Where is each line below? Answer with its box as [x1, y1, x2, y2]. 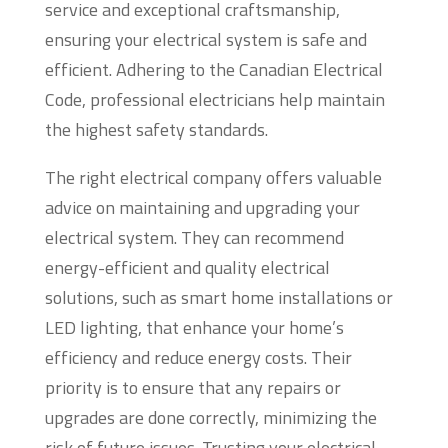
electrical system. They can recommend [44, 224, 344, 252]
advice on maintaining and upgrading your [44, 194, 360, 222]
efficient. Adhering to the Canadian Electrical [44, 56, 383, 84]
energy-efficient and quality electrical [44, 254, 330, 282]
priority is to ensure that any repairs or [44, 374, 341, 402]
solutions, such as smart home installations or [44, 284, 393, 312]
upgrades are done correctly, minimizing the [44, 404, 377, 432]
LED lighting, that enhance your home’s [44, 314, 344, 342]
